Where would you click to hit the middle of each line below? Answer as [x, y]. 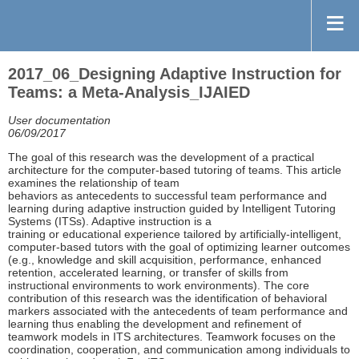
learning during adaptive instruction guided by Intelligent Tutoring [172, 209]
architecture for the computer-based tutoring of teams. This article [175, 170]
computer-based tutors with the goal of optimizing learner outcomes [179, 247]
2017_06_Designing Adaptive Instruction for [175, 74]
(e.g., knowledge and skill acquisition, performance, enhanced [165, 260]
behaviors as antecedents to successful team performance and [167, 196]
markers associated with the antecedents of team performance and [178, 311]
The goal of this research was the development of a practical [161, 157]
